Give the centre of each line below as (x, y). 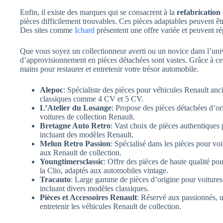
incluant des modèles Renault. (87, 134)
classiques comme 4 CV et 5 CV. (92, 99)
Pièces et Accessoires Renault (88, 197)
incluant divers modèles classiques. (94, 188)
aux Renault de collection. (81, 152)
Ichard (85, 30)
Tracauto (55, 179)
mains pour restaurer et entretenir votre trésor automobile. (109, 69)
